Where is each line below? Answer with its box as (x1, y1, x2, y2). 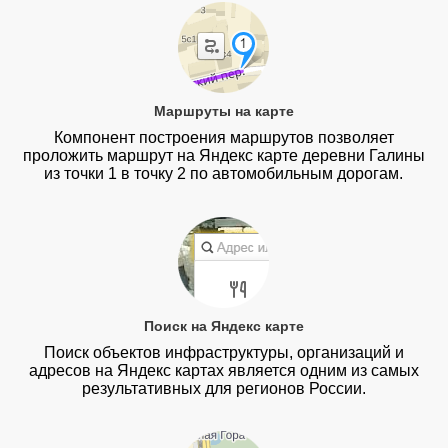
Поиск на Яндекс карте (143, 317, 304, 334)
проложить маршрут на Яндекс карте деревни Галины (22, 147, 425, 165)
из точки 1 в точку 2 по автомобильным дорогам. (44, 165, 404, 183)
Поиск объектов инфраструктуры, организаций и (43, 343, 404, 361)
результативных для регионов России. (81, 379, 366, 397)
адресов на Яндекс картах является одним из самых (28, 361, 419, 379)
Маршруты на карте (153, 103, 294, 120)
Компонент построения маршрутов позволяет (53, 129, 394, 147)
